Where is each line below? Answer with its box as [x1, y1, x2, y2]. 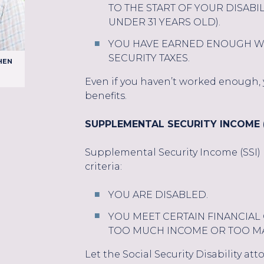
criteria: [85, 161, 122, 173]
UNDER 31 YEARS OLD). [108, 16, 220, 28]
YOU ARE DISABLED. [108, 189, 208, 201]
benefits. [85, 90, 127, 102]
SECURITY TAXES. [108, 52, 190, 64]
